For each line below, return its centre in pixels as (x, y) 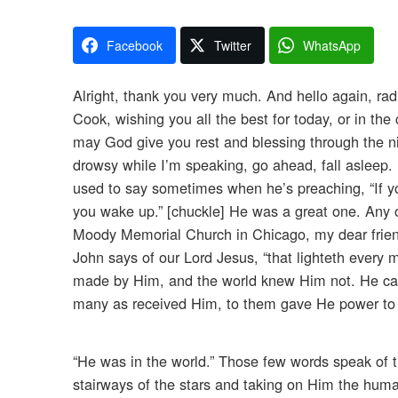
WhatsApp (332, 46)
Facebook (135, 46)
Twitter (233, 46)
